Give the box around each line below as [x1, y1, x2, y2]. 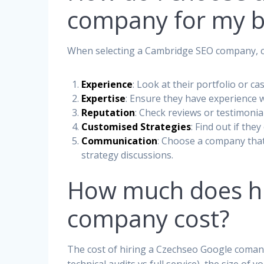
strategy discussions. [81, 148, 174, 161]
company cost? [67, 202, 230, 235]
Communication [81, 134, 158, 147]
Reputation [81, 105, 136, 119]
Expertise [81, 91, 126, 105]
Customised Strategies [81, 120, 192, 133]
